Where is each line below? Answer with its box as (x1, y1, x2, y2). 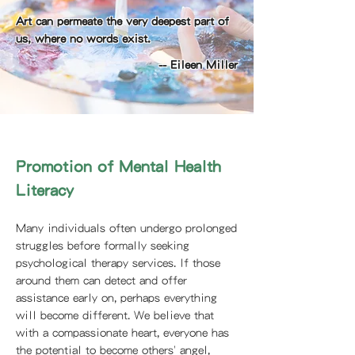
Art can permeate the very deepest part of (16, 14, 229, 27)
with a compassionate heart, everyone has (16, 326, 229, 338)
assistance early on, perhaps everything (16, 291, 217, 303)
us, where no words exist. (16, 32, 151, 44)
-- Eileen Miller (158, 58, 238, 71)
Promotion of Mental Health (16, 157, 221, 174)
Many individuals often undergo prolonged (16, 221, 237, 234)
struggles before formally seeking (16, 239, 189, 251)
